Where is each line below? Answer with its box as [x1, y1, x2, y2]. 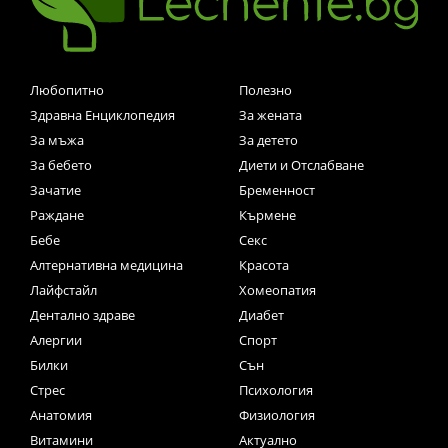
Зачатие [30, 180, 81, 199]
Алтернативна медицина [30, 255, 183, 274]
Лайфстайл [30, 280, 97, 299]
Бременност [239, 180, 315, 199]
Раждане [30, 205, 84, 224]
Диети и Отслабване [239, 155, 364, 174]
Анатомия [30, 405, 92, 424]
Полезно [239, 80, 292, 99]
